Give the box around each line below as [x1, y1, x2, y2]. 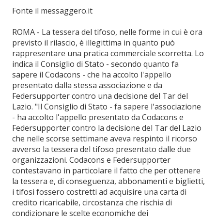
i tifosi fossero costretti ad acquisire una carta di [12, 186, 186, 197]
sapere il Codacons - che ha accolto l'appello [12, 69, 171, 80]
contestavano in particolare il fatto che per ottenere [12, 165, 201, 176]
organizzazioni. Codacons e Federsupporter [12, 155, 170, 165]
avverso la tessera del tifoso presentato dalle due [12, 144, 191, 155]
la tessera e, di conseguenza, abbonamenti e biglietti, [12, 176, 205, 186]
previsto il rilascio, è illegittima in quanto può [12, 37, 175, 48]
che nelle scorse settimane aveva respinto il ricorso [12, 133, 197, 144]
